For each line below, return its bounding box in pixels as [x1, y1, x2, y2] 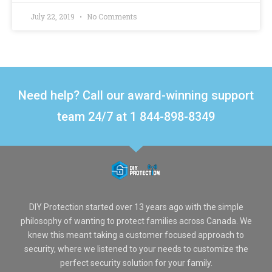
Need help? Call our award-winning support [18, 88, 254, 103]
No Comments [85, 12, 137, 21]
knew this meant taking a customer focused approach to [28, 229, 244, 240]
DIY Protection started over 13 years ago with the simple [29, 202, 243, 212]
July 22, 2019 [30, 12, 76, 21]
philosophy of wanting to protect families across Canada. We [20, 216, 252, 226]
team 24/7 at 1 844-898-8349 [57, 109, 215, 124]
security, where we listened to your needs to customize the [24, 243, 248, 254]
